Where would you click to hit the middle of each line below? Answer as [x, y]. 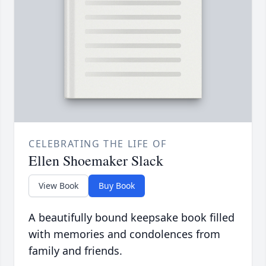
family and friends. [75, 251]
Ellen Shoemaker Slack [96, 161]
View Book [58, 186]
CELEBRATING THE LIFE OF [98, 144]
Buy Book [117, 186]
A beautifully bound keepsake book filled [132, 218]
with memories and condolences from [124, 234]
